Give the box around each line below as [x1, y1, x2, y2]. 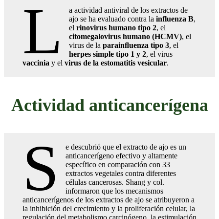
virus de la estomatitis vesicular [65, 58, 167, 67]
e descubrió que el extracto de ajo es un [66, 142, 187, 151]
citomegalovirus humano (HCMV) [69, 32, 182, 41]
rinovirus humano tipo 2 [76, 23, 157, 32]
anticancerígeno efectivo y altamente [66, 151, 178, 160]
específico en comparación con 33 [66, 160, 171, 169]
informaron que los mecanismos [66, 186, 164, 195]
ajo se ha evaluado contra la [69, 14, 156, 23]
